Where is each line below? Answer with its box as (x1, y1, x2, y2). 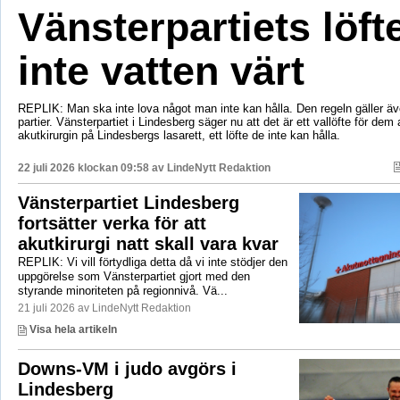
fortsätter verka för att (17, 213, 206, 234)
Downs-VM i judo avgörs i (17, 359, 237, 379)
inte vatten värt (17, 48, 304, 95)
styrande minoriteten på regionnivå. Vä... (17, 284, 228, 298)
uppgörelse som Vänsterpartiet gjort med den (17, 270, 250, 284)
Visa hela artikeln (26, 323, 117, 337)
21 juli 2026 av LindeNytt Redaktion (17, 302, 191, 315)
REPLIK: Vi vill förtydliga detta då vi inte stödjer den (17, 255, 287, 270)
